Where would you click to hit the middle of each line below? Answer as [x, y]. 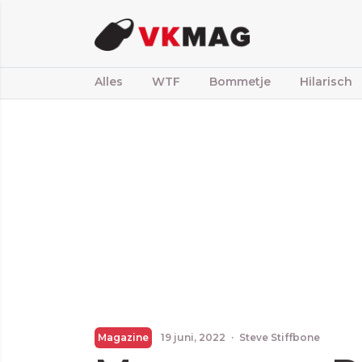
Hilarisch [326, 82]
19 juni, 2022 [193, 337]
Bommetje [240, 82]
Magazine [123, 337]
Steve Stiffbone [280, 337]
